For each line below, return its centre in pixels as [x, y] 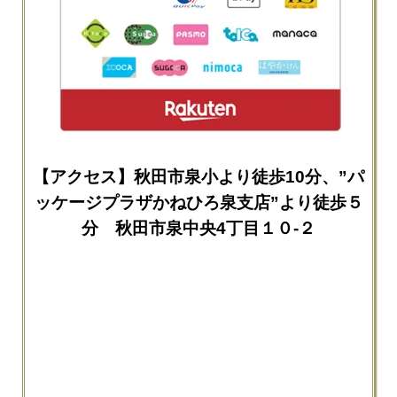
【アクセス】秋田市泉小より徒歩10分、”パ [198, 176]
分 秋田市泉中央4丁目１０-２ [198, 228]
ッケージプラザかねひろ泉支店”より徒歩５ [198, 202]
